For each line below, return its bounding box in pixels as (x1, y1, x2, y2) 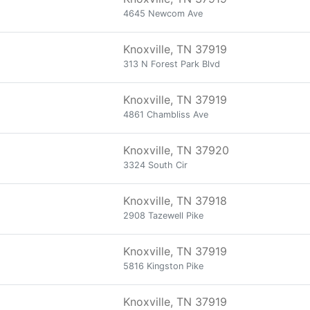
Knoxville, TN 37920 (123, 143, 229, 157)
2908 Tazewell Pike (123, 210, 203, 221)
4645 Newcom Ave (123, 8, 203, 19)
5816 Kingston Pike (123, 261, 203, 271)
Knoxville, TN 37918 (123, 194, 227, 208)
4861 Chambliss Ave (123, 109, 208, 120)
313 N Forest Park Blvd (123, 59, 220, 69)
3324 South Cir (123, 160, 188, 170)
